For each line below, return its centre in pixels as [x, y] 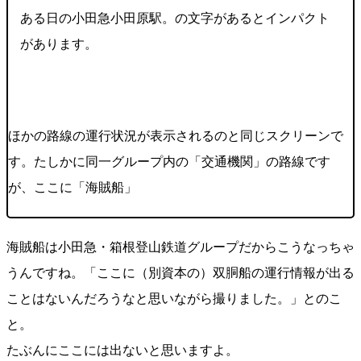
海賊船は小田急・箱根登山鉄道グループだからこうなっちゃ [180, 247]
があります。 [59, 44]
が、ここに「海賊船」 [74, 188]
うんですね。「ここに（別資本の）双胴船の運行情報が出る [180, 273]
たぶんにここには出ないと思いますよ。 [122, 351]
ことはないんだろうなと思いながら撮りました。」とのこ [174, 299]
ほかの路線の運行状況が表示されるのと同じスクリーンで [176, 136]
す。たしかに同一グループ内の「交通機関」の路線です [169, 162]
